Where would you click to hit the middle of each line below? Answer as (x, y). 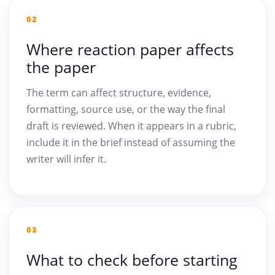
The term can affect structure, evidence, (119, 93)
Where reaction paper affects (130, 49)
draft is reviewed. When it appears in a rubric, (131, 126)
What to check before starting (132, 260)
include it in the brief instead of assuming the (131, 143)
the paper (61, 67)
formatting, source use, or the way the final (126, 110)
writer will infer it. (66, 159)
